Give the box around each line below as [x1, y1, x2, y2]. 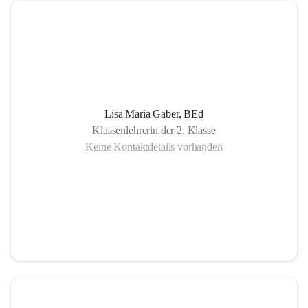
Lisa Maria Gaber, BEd [104, 108, 203, 120]
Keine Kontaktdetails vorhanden [85, 141, 223, 153]
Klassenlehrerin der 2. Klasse [92, 124, 216, 136]
